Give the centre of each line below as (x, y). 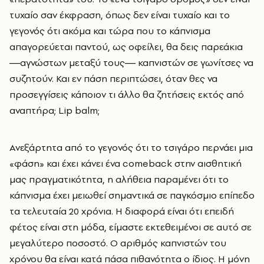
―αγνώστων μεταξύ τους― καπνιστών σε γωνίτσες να (131, 62)
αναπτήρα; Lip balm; (55, 110)
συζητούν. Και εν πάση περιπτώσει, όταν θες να (113, 78)
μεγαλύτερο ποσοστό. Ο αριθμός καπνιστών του (118, 243)
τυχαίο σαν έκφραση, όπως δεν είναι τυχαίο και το (120, 15)
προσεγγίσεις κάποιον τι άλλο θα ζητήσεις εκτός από (127, 94)
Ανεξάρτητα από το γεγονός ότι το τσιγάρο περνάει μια (131, 147)
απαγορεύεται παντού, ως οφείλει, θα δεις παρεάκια (126, 47)
